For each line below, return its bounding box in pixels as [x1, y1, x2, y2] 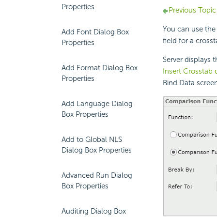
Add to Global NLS [62, 135, 122, 144]
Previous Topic [168, 6, 216, 15]
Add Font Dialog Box [62, 28, 129, 36]
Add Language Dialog [62, 99, 133, 108]
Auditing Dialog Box [62, 207, 126, 216]
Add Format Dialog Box [62, 63, 138, 72]
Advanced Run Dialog [62, 171, 132, 180]
